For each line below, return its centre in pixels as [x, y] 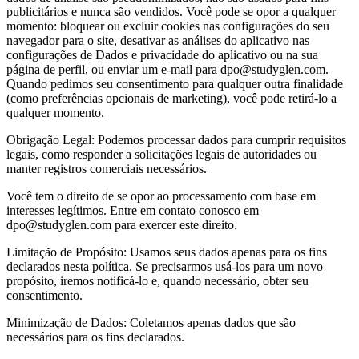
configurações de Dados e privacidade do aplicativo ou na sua [162, 55]
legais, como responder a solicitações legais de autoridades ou [161, 155]
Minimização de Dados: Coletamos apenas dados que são [151, 323]
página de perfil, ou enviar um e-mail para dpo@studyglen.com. [167, 70]
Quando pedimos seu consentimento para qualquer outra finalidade [175, 84]
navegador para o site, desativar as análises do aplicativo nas [158, 41]
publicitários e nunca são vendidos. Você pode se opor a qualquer [171, 12]
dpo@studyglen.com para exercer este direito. [122, 225]
